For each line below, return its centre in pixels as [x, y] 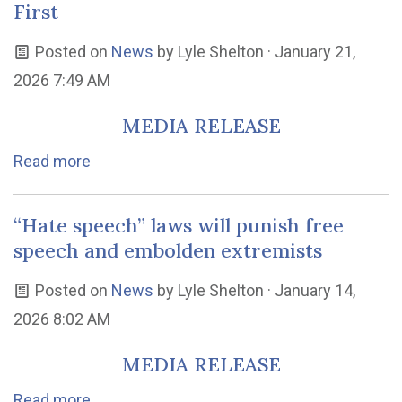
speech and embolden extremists [168, 250]
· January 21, [309, 52]
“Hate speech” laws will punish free [179, 225]
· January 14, [309, 290]
